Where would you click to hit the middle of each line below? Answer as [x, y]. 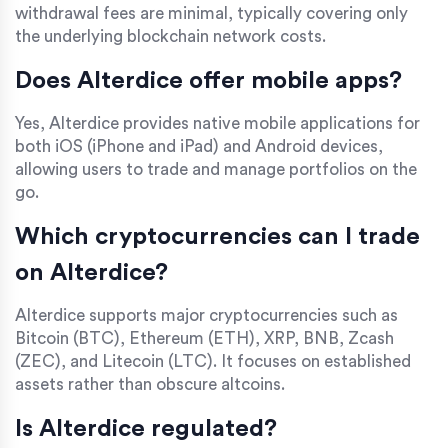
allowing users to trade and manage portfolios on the [216, 170]
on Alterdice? [91, 273]
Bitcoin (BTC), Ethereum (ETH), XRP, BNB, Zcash [204, 339]
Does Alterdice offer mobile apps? [208, 81]
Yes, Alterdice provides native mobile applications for [217, 124]
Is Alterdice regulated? [146, 429]
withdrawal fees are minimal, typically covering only [211, 14]
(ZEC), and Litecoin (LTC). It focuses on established [213, 362]
